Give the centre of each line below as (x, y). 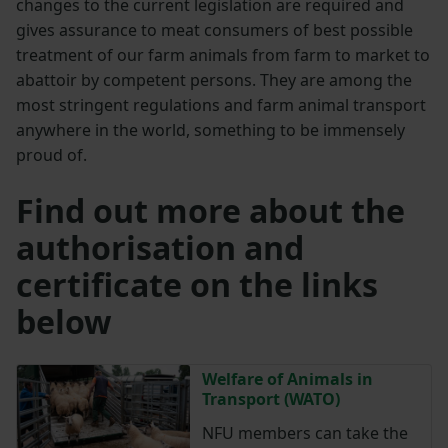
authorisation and (160, 248)
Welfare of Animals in (287, 379)
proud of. (51, 155)
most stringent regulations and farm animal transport (221, 105)
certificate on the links (197, 285)
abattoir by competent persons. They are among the (214, 80)
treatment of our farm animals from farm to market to (223, 55)
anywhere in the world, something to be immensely (210, 130)
